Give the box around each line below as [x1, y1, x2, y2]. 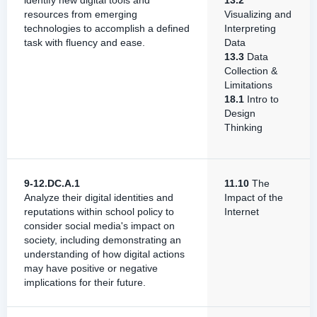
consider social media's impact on [24, 220, 175, 231]
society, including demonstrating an [24, 234, 181, 246]
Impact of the [224, 192, 283, 203]
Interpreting [224, 23, 276, 34]
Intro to [244, 93, 279, 105]
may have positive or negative [24, 263, 158, 274]
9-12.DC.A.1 [24, 178, 80, 189]
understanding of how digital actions [24, 248, 185, 260]
